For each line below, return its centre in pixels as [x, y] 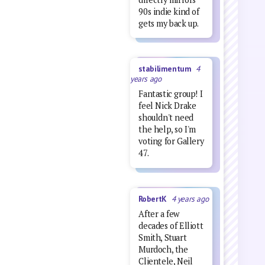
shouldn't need [166, 118]
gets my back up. [169, 23]
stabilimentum [167, 69]
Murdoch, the [163, 249]
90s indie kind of [169, 11]
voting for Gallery [171, 141]
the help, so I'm [167, 130]
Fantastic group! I [171, 94]
